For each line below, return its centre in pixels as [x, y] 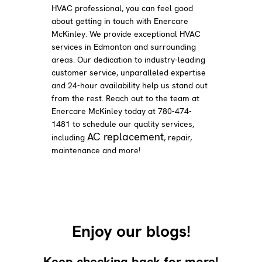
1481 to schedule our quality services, [123, 124]
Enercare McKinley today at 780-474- [122, 111]
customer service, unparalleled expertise [129, 72]
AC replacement [126, 136]
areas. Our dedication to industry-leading [129, 59]
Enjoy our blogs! [131, 231]
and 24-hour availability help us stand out [130, 85]
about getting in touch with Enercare [120, 21]
